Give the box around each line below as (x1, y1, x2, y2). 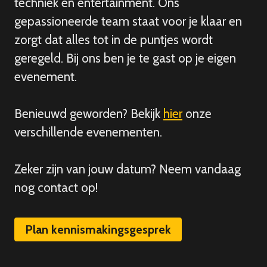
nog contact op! (14, 180, 98, 195)
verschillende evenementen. (14, 125, 162, 140)
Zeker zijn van (14, 162, 85, 177)
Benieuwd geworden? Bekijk (14, 106, 163, 122)
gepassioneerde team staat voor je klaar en (14, 14, 242, 29)
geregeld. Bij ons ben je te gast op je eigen (14, 51, 236, 66)
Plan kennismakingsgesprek (25, 222, 171, 237)
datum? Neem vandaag (116, 162, 241, 177)
